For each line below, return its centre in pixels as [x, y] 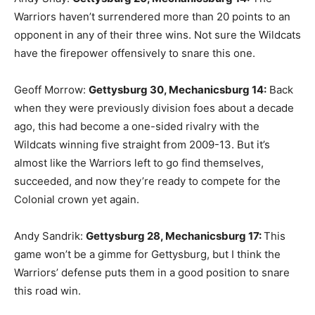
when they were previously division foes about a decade [154, 108]
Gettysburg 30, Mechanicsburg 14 [176, 90]
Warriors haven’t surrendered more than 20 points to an [152, 17]
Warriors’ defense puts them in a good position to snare [152, 273]
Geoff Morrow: [51, 90]
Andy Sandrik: [50, 236]
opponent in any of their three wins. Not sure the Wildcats [157, 35]
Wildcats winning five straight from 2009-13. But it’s [142, 145]
